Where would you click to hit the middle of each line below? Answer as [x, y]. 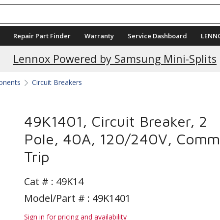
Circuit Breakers [57, 82]
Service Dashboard [157, 36]
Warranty [99, 36]
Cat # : [40, 181]
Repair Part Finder [42, 36]
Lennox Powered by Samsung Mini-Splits [115, 59]
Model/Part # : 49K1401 [77, 198]
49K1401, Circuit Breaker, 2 [116, 121]
